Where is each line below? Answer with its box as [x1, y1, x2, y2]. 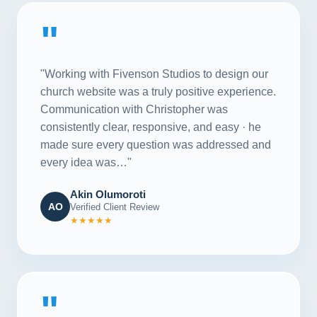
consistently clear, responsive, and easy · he [40, 120, 261, 133]
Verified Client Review [70, 201, 159, 212]
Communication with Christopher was [40, 103, 228, 115]
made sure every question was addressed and [40, 138, 271, 151]
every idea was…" [40, 156, 132, 168]
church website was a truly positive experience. [40, 85, 276, 98]
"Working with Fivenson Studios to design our [40, 67, 268, 80]
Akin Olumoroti [70, 188, 146, 200]
